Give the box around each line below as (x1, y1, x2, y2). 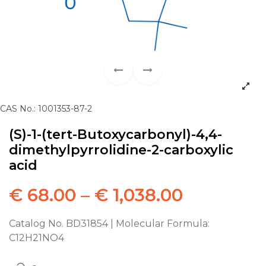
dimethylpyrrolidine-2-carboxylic (9, 141, 233, 158)
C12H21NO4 (9, 232, 64, 243)
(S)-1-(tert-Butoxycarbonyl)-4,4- (9, 126, 222, 142)
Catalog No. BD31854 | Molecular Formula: (9, 217, 210, 229)
